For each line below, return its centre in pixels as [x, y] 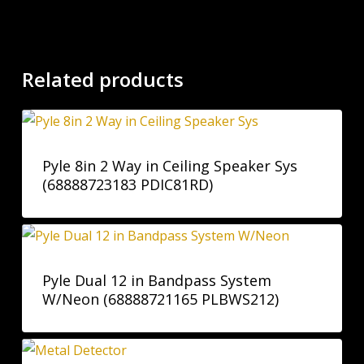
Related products [102, 79]
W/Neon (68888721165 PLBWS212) [160, 299]
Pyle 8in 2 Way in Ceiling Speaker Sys [169, 166]
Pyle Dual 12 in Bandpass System [156, 280]
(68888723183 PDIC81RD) [127, 184]
